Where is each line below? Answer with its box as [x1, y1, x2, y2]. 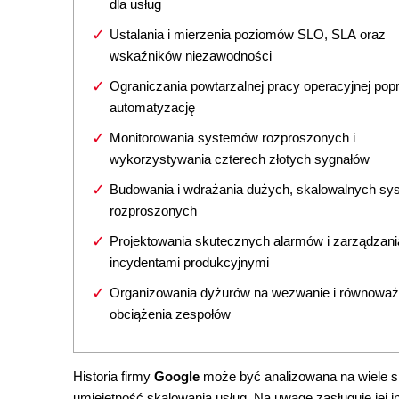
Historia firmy [73, 369, 154, 384]
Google [154, 369, 203, 384]
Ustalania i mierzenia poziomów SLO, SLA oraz [110, 27, 386, 42]
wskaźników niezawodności [110, 48, 272, 63]
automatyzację [110, 100, 195, 115]
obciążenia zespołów [110, 306, 231, 322]
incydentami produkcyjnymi [110, 255, 269, 270]
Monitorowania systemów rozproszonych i [110, 130, 355, 145]
